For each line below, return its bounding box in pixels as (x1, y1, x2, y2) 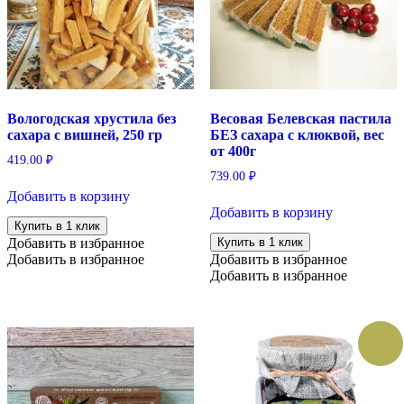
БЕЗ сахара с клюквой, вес (209, 127, 384, 143)
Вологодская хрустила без (7, 111, 176, 127)
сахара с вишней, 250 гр (7, 127, 162, 143)
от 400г (209, 143, 256, 160)
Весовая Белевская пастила (209, 111, 391, 127)
